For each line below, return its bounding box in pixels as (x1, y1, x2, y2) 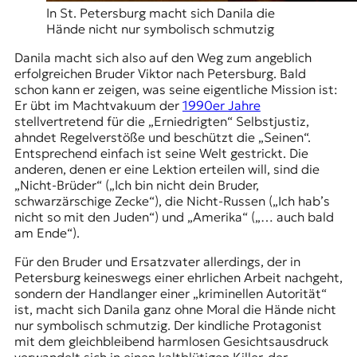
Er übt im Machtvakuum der (14, 96, 182, 113)
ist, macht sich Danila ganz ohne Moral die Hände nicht (14, 300, 336, 317)
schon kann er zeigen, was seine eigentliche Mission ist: (14, 80, 338, 97)
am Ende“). (14, 224, 83, 241)
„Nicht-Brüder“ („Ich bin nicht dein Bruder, (14, 176, 259, 193)
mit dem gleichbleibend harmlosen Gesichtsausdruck (14, 332, 328, 349)
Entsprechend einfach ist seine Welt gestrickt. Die (14, 144, 308, 161)
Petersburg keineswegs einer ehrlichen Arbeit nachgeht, (14, 269, 343, 285)
